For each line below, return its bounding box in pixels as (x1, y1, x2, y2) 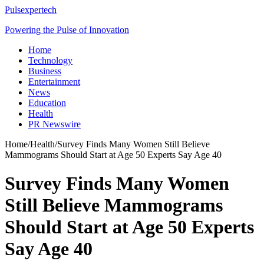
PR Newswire (28, 119, 81, 129)
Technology (28, 55, 72, 65)
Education (28, 98, 66, 108)
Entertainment (28, 77, 80, 87)
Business (28, 66, 61, 76)
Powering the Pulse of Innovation (5, 25, 129, 35)
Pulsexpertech (5, 5, 57, 15)
